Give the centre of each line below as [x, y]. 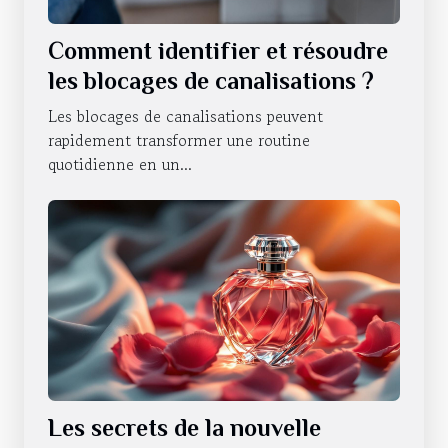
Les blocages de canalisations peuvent [185, 115]
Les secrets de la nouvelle [184, 427]
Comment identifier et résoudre [218, 50]
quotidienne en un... [120, 163]
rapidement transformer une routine [179, 139]
